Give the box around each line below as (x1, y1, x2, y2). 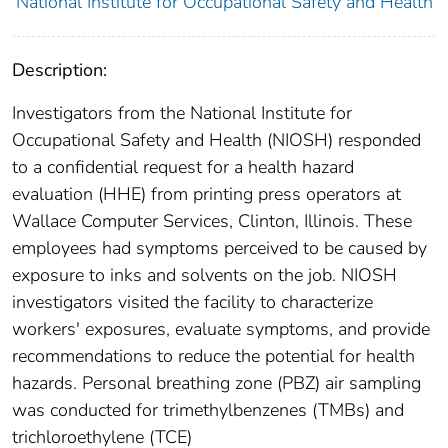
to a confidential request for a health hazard (12, 155, 354, 180)
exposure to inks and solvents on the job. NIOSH (12, 263, 397, 288)
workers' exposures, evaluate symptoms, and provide (12, 317, 430, 342)
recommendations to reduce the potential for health (12, 344, 415, 369)
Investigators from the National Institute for (12, 101, 352, 126)
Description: (12, 58, 107, 83)
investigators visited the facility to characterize (12, 290, 373, 315)
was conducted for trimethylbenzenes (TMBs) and (12, 398, 404, 423)
